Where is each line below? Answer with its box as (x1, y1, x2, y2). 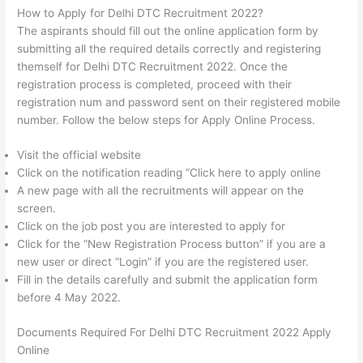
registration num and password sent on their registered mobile (17, 95, 341, 109)
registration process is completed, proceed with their (17, 77, 293, 91)
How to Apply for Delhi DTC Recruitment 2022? (17, 6, 264, 19)
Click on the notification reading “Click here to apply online (17, 166, 322, 180)
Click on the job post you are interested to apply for (17, 220, 286, 233)
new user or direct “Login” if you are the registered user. (17, 255, 310, 269)
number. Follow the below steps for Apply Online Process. (17, 113, 316, 126)
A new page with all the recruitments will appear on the (17, 184, 305, 198)
